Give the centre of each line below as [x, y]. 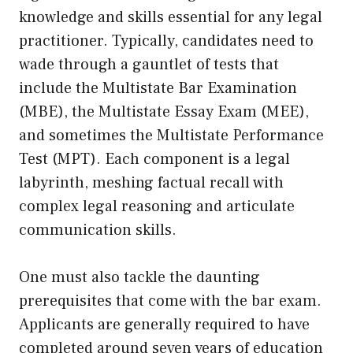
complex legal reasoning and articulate [157, 207]
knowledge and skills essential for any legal [171, 18]
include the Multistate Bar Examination [158, 89]
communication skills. [98, 230]
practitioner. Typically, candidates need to [166, 41]
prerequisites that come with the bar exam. [170, 301]
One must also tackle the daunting [139, 278]
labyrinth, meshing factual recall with [151, 183]
